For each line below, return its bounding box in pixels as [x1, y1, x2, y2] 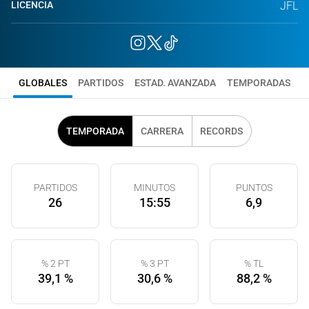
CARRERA [141, 126, 183, 137]
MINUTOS [134, 182, 175, 193]
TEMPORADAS [227, 77, 290, 88]
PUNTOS [235, 182, 272, 193]
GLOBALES [19, 77, 67, 88]
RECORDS [200, 126, 243, 137]
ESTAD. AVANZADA [134, 77, 216, 88]
